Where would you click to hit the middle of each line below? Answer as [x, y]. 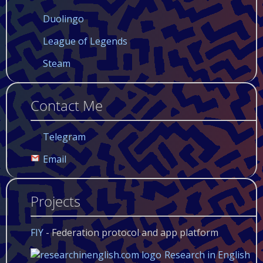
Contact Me [67, 105]
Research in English [207, 254]
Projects [55, 201]
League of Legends [85, 41]
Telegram [64, 136]
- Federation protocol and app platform [131, 232]
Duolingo [63, 18]
